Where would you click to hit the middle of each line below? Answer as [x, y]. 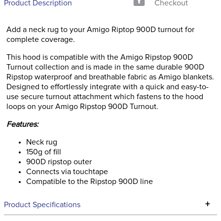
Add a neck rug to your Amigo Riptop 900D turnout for [100, 30]
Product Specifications [42, 205]
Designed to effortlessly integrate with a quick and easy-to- [108, 87]
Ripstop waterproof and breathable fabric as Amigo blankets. [110, 77]
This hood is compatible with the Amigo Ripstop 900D [100, 57]
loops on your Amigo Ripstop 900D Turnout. [82, 107]
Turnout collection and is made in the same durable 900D [105, 67]
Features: [22, 124]
